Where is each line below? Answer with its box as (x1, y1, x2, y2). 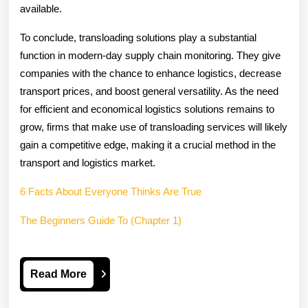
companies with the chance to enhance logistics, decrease (20, 67, 281, 79)
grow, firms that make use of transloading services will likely (20, 121, 287, 133)
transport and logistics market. (20, 157, 155, 168)
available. (20, 3, 62, 14)
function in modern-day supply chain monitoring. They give (20, 49, 280, 61)
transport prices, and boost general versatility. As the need (20, 85, 278, 97)
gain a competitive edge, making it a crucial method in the (20, 139, 276, 151)
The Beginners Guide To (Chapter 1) (20, 214, 181, 226)
